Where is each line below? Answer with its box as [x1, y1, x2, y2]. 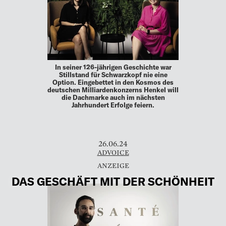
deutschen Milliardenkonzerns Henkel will [47, 86, 179, 94]
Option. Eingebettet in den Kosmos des [52, 78, 174, 87]
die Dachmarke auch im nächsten [61, 93, 165, 102]
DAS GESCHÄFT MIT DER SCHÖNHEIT [12, 174, 214, 188]
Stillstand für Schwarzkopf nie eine [59, 71, 167, 79]
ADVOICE [97, 148, 129, 157]
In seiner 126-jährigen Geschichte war [54, 63, 172, 72]
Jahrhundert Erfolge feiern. [72, 101, 154, 109]
